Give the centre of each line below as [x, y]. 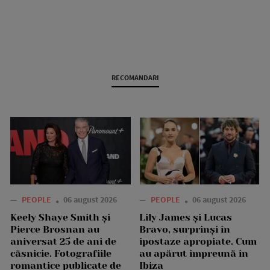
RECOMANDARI [135, 78]
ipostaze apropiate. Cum [198, 241]
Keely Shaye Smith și [60, 217]
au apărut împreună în [194, 253]
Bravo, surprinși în [185, 229]
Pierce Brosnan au [55, 229]
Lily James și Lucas [186, 217]
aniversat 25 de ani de [63, 241]
